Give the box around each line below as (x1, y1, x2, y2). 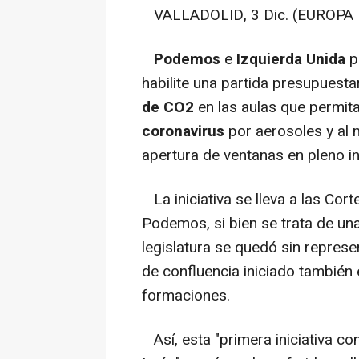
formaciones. (142, 284, 230, 308)
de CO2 (142, 96, 194, 119)
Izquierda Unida (236, 48, 345, 71)
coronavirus (142, 120, 224, 143)
